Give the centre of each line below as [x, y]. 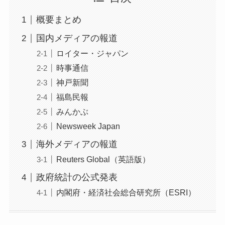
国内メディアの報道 [77, 38]
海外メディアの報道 [77, 144]
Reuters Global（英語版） [103, 159]
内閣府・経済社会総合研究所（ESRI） [126, 193]
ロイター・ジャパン [92, 53]
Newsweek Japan [88, 126]
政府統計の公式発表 [77, 178]
